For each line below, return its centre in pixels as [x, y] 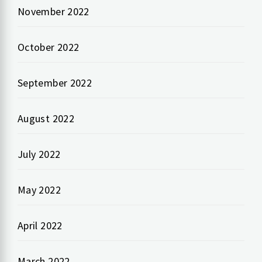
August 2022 [46, 118]
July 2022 [39, 154]
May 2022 [39, 189]
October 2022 [49, 47]
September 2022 [55, 82]
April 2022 [40, 225]
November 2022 [54, 11]
